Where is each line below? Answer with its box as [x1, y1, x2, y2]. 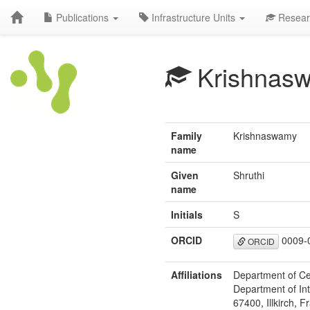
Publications [53, 10, 111, 24]
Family [171, 129, 202, 143]
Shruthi [233, 168, 264, 182]
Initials [171, 208, 203, 221]
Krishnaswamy [233, 129, 297, 143]
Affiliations [171, 268, 222, 282]
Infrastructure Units [149, 10, 238, 24]
